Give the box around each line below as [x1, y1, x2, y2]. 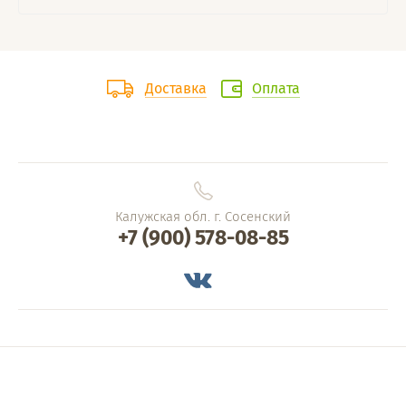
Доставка [144, 80, 207, 98]
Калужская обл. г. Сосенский [115, 208, 291, 226]
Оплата [251, 80, 300, 98]
